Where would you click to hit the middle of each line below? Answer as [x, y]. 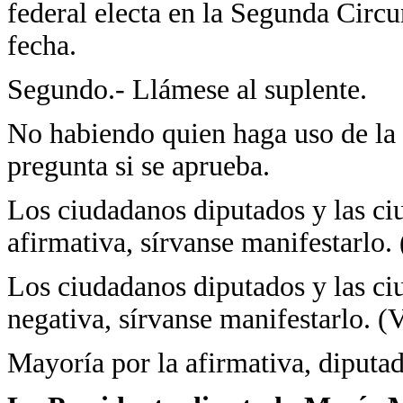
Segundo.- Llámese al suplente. [187, 90]
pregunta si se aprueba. [139, 166]
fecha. [42, 45]
